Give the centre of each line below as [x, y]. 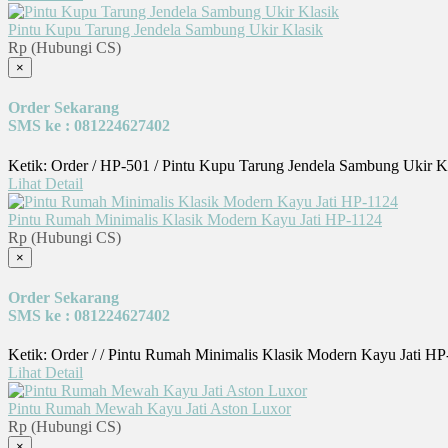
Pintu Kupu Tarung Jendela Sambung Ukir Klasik [165, 30]
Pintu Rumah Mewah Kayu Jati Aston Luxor [149, 409]
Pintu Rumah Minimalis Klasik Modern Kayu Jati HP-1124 [195, 219]
